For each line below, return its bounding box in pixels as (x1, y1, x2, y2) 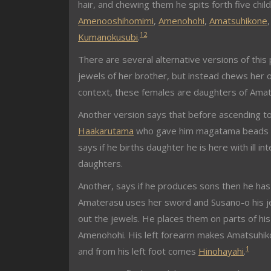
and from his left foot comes (78, 245, 198, 257)
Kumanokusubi (78, 31, 138, 43)
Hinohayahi (198, 245, 244, 257)
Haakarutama (78, 125, 134, 137)
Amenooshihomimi (78, 15, 154, 27)
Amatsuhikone (209, 15, 267, 27)
